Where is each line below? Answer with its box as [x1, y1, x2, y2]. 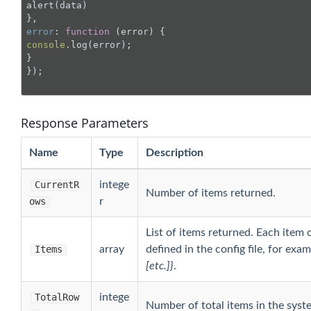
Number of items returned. [145, 187, 276, 199]
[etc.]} [145, 260, 174, 271]
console [26, 39, 65, 50]
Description [145, 147, 203, 158]
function [65, 26, 110, 37]
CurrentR [34, 179, 79, 190]
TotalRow [34, 292, 79, 303]
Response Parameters [21, 115, 149, 131]
